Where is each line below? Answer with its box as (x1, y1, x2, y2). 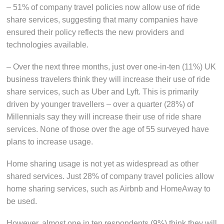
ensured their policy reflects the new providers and (6, 27, 184, 36)
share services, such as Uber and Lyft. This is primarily (6, 87, 199, 96)
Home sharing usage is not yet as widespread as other (6, 159, 199, 168)
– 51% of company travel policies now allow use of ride (6, 2, 200, 11)
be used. (6, 197, 37, 206)
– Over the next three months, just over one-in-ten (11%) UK (6, 62, 216, 71)
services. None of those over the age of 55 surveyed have (6, 124, 209, 133)
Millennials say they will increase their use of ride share (6, 112, 202, 121)
